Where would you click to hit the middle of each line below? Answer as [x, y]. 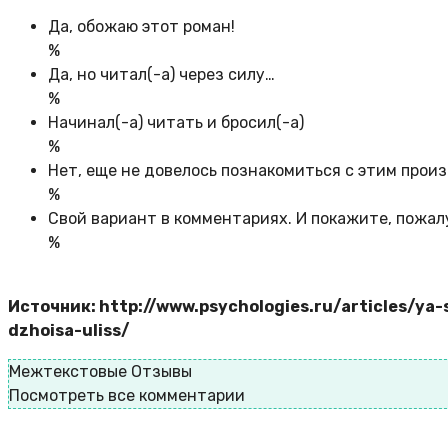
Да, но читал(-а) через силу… [161, 75]
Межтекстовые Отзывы [100, 372]
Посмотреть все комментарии [127, 396]
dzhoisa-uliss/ [69, 331]
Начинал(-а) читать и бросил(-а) [176, 123]
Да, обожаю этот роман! [141, 27]
